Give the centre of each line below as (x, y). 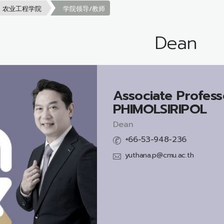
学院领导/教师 (84, 8)
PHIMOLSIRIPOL (160, 109)
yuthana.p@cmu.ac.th (159, 155)
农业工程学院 (22, 8)
